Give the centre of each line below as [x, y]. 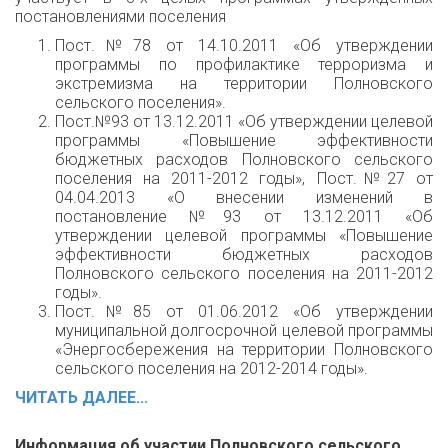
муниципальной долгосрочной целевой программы [244, 330]
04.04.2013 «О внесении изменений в [244, 197]
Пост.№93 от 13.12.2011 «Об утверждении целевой [244, 121]
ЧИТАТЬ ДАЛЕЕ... [81, 397]
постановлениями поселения [120, 16]
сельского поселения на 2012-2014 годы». [211, 368]
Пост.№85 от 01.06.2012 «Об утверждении [244, 311]
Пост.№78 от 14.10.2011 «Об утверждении [244, 45]
